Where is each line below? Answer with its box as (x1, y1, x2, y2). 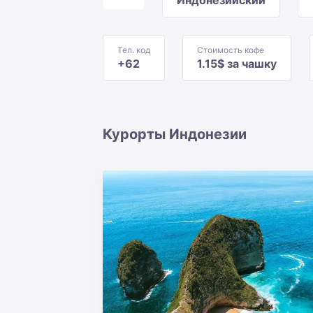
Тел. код (117, 45, 150, 55)
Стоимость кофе (197, 45, 264, 55)
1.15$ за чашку (197, 57, 277, 71)
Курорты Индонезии (103, 126, 247, 143)
